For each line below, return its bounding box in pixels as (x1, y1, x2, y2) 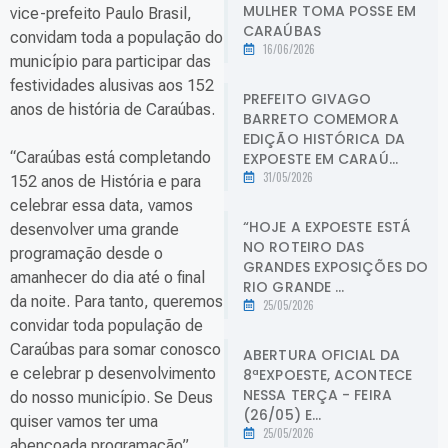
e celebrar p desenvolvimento (10, 364, 216, 384)
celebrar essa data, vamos (10, 196, 193, 216)
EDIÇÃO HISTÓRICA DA (243, 128, 405, 149)
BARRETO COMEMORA (243, 108, 399, 129)
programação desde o (10, 244, 163, 264)
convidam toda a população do (10, 28, 223, 48)
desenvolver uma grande (10, 220, 179, 240)
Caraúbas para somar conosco (10, 340, 221, 360)
